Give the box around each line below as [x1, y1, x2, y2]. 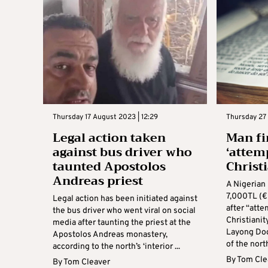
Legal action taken [53, 127, 166, 148]
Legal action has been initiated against [53, 193, 197, 204]
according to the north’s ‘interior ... [53, 241, 180, 252]
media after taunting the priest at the [53, 217, 191, 228]
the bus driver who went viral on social [53, 205, 196, 216]
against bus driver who [53, 141, 192, 163]
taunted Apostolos [53, 156, 166, 177]
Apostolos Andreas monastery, [53, 229, 167, 240]
